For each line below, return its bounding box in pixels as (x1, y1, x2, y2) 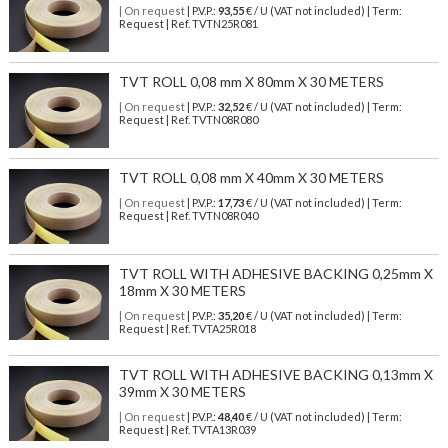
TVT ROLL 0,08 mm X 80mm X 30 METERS (118, 73, 384, 91)
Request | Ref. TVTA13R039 (118, 423, 256, 437)
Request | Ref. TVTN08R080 (118, 113, 258, 127)
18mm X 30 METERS (118, 282, 246, 300)
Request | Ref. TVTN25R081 (118, 17, 258, 31)
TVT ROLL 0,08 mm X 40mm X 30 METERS (118, 169, 384, 187)
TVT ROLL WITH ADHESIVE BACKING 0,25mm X (118, 265, 433, 283)
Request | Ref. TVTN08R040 (118, 209, 258, 223)
